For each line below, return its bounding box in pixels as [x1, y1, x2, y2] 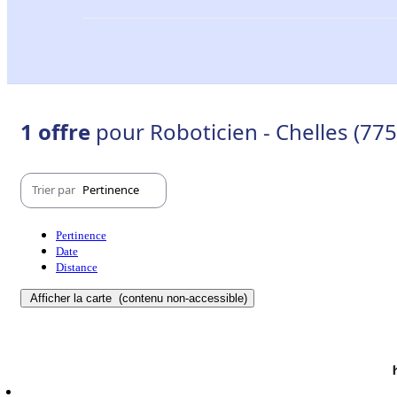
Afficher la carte [30, 291, 115, 305]
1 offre [20, 116, 96, 146]
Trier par [32, 182, 78, 198]
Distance [56, 260, 97, 274]
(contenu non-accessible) [115, 291, 247, 305]
